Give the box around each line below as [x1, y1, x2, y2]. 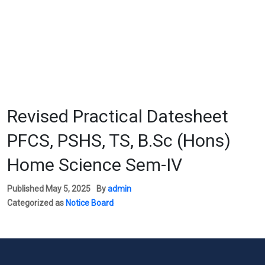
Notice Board [66, 198, 114, 208]
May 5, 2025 [46, 183, 91, 193]
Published [7, 183, 46, 193]
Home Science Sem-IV [7, 154, 182, 175]
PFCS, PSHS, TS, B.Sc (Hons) [7, 130, 231, 151]
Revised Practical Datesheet [7, 105, 228, 127]
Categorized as [7, 198, 66, 208]
